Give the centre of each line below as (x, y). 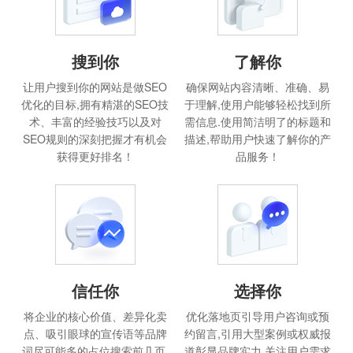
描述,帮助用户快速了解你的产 (258, 138)
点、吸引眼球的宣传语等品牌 (95, 333)
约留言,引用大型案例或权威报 (258, 333)
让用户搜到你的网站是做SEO (95, 86)
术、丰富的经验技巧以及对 (95, 121)
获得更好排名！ (95, 156)
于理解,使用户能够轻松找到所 (258, 104)
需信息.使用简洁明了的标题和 (258, 121)
